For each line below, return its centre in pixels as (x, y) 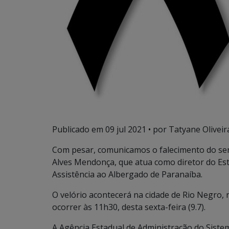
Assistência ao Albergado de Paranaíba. (127, 174)
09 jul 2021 (126, 129)
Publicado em (79, 129)
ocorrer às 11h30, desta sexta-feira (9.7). (129, 207)
